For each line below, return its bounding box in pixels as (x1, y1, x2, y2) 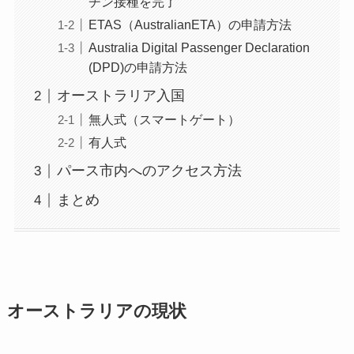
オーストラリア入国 (56, 88, 185, 104)
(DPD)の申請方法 (88, 60, 187, 75)
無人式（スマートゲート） (88, 112, 240, 127)
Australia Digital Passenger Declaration (88, 40, 310, 55)
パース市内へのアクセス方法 (56, 163, 242, 179)
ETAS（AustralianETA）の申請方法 (88, 17, 292, 32)
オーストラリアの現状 (6, 302, 186, 322)
